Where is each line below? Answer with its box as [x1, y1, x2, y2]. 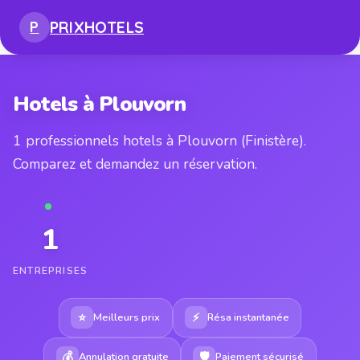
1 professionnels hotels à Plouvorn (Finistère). [13, 130, 306, 150]
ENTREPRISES [13, 264, 88, 277]
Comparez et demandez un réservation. [13, 153, 257, 174]
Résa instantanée [207, 309, 289, 325]
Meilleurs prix [93, 309, 161, 325]
